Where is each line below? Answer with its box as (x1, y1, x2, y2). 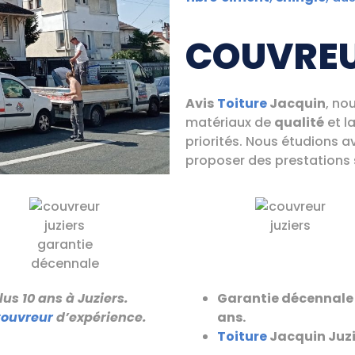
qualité (274, 113, 324, 132)
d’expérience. (53, 308, 147, 327)
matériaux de (185, 113, 274, 132)
